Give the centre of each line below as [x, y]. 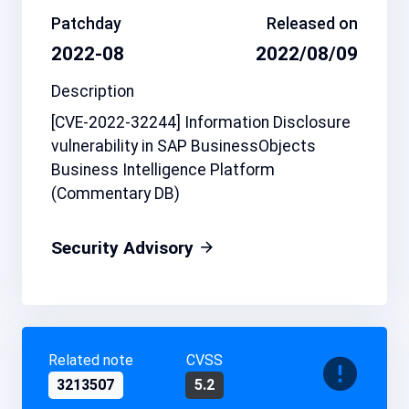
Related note [90, 360]
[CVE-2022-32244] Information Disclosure [201, 123]
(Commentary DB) [115, 194]
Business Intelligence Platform [163, 170]
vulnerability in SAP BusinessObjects [184, 147]
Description [93, 92]
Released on [312, 24]
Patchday [86, 24]
